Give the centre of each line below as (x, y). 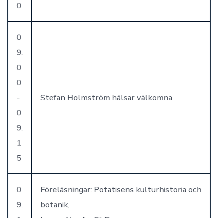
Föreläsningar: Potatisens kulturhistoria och (121, 189)
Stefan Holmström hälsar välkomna (106, 97)
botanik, (55, 204)
